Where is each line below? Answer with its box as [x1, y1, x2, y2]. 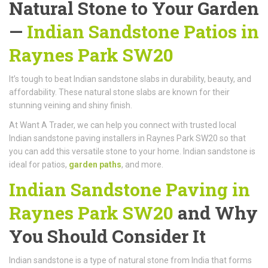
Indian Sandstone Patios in [27, 19, 259, 43]
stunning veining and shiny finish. [9, 100, 132, 110]
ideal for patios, [9, 159, 69, 169]
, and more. [121, 159, 163, 169]
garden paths [69, 159, 121, 169]
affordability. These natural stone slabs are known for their [9, 87, 230, 97]
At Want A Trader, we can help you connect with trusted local [9, 120, 236, 130]
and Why [173, 200, 258, 224]
